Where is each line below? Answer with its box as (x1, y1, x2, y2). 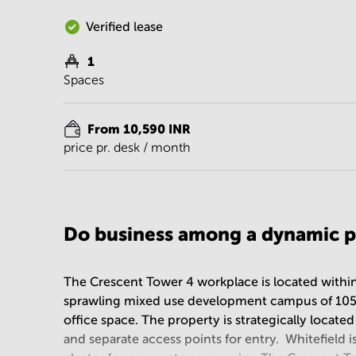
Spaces (64, 73, 104, 87)
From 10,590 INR (87, 122, 191, 136)
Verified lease (86, 20, 163, 33)
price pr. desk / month (64, 141, 191, 154)
